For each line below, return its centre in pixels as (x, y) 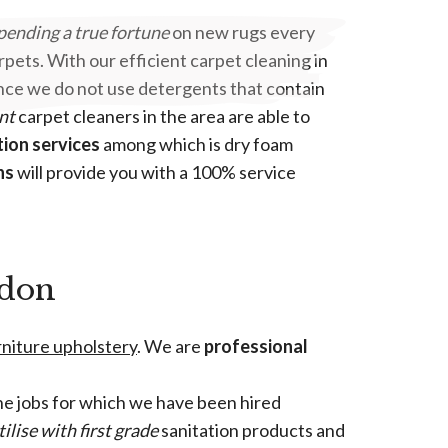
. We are (170, 346)
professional (256, 346)
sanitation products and (251, 430)
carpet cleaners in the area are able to (162, 116)
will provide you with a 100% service (155, 172)
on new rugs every (242, 32)
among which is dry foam (196, 144)
